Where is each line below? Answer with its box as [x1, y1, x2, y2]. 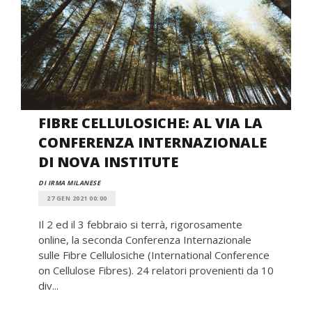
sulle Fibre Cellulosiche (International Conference [38, 247, 270, 262]
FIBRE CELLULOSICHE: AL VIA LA [38, 113, 263, 132]
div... [38, 278, 58, 292]
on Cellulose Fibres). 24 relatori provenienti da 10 [38, 263, 274, 277]
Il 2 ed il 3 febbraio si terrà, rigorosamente [38, 217, 242, 231]
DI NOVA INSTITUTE [38, 152, 178, 171]
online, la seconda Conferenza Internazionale [38, 232, 251, 247]
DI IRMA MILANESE [38, 178, 100, 187]
